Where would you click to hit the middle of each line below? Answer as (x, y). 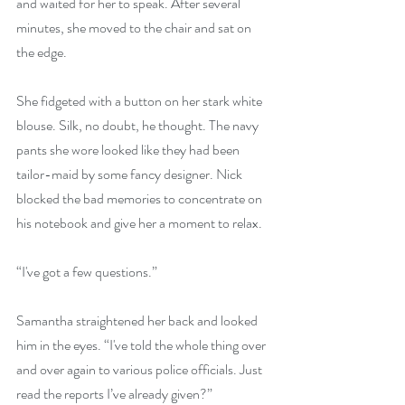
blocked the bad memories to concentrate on (141, 198)
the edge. (42, 52)
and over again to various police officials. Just (141, 369)
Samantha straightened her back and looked (138, 320)
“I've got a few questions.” (88, 272)
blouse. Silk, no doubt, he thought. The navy (139, 125)
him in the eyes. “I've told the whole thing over (142, 345)
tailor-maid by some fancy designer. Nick (131, 174)
